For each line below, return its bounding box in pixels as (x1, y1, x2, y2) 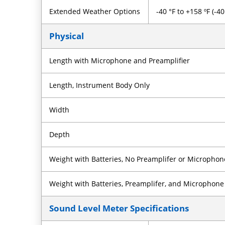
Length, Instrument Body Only (49, 80, 150, 90)
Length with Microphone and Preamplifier (49, 55, 190, 65)
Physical (49, 30, 84, 42)
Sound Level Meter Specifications (49, 202, 189, 214)
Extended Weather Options (49, 6, 141, 16)
